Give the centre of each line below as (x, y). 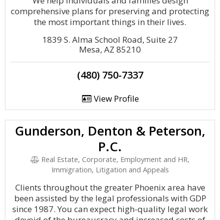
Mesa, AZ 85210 (110, 49)
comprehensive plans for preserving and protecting (110, 11)
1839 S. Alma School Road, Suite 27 (110, 40)
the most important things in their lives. (110, 22)
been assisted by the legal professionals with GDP (110, 198)
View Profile (115, 98)
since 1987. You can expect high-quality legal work (110, 209)
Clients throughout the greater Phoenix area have (110, 187)
